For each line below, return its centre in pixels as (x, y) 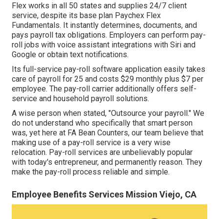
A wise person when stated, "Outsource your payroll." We (108, 113)
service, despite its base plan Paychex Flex (86, 15)
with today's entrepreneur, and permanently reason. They (107, 162)
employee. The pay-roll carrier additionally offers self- (104, 88)
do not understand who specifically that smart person (102, 123)
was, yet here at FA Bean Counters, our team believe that (108, 132)
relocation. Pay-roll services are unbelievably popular (102, 152)
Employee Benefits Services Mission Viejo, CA (104, 194)
